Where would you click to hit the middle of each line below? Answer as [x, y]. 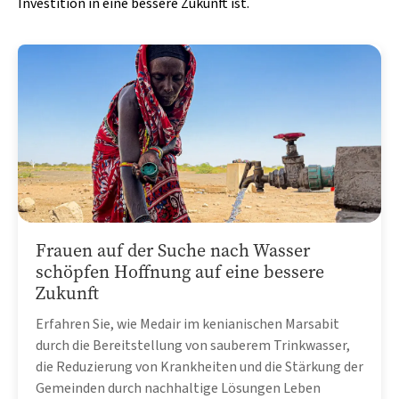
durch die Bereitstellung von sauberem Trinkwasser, [193, 345]
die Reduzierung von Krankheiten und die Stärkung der [199, 366]
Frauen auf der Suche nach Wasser [173, 250]
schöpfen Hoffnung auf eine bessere [180, 272]
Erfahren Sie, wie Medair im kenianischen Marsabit [187, 324]
